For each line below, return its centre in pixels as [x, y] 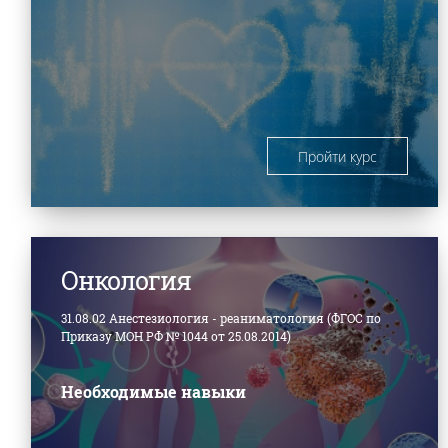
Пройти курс [338, 156]
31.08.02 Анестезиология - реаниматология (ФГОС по [221, 317]
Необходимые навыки [153, 391]
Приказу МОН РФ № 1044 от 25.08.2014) [176, 335]
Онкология [126, 280]
